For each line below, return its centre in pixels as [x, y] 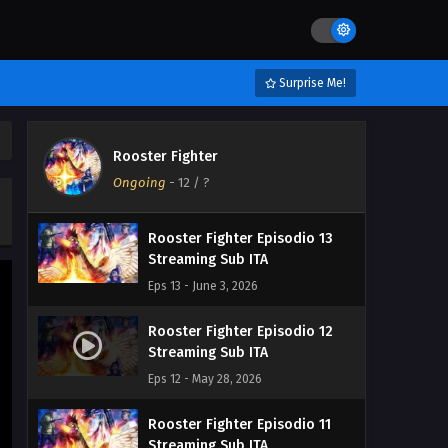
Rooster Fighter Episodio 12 [240, 331]
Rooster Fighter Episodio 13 [240, 238]
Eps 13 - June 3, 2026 [203, 286]
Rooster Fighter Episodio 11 [239, 424]
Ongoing [139, 182]
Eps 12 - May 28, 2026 [205, 379]
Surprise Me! [311, 83]
